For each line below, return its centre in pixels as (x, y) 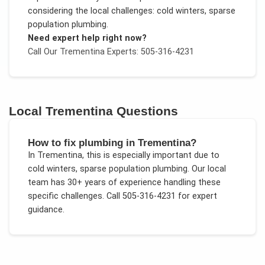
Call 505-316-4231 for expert (160, 196)
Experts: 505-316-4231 (149, 51)
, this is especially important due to (151, 156)
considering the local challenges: (92, 11)
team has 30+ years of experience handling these (124, 183)
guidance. (46, 210)
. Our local (206, 169)
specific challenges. (66, 196)
